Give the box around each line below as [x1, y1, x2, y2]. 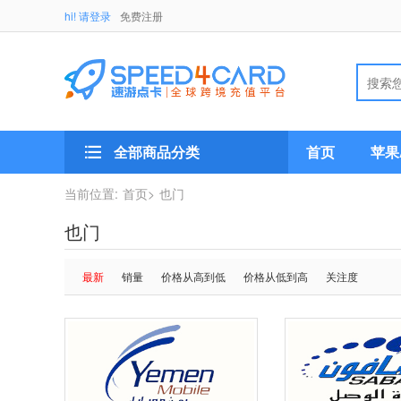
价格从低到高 [243, 269, 308, 284]
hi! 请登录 [64, 8, 111, 23]
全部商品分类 [114, 141, 200, 162]
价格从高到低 [161, 269, 226, 284]
